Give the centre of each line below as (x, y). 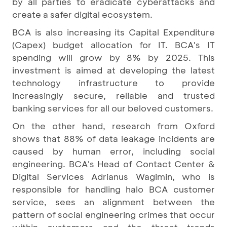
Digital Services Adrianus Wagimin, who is (113, 176)
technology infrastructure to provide (113, 83)
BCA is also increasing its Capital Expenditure (113, 32)
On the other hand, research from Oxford (113, 126)
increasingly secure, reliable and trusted (113, 95)
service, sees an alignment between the (113, 202)
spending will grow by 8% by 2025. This (113, 57)
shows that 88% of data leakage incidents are (113, 138)
